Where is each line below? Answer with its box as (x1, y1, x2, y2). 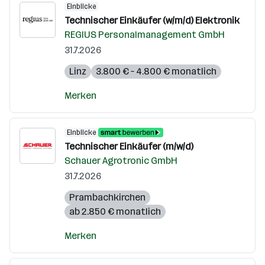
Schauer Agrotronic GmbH (64, 155, 177, 166)
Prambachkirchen (69, 192, 146, 203)
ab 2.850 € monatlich (69, 206, 161, 217)
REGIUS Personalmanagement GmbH (64, 29, 225, 40)
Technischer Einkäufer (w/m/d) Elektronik (64, 15, 240, 26)
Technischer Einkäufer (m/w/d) (64, 141, 193, 152)
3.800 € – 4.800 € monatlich (96, 66, 216, 77)
